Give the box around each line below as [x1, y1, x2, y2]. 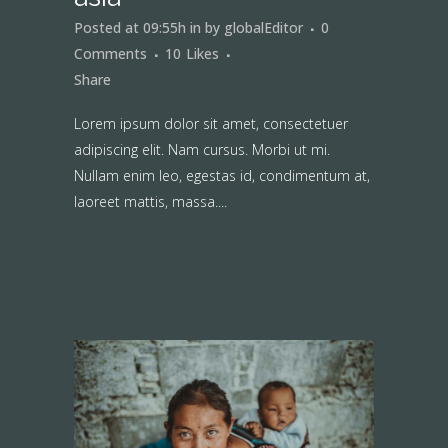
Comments [74, 44, 147, 64]
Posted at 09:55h [74, 18, 186, 38]
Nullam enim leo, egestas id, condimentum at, [74, 166, 370, 186]
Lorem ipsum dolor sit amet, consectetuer [74, 114, 348, 134]
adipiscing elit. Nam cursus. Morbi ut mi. [74, 140, 330, 160]
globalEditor [224, 18, 303, 38]
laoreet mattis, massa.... [74, 192, 227, 212]
